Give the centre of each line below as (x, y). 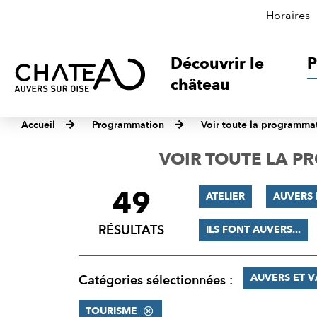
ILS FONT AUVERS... (253, 230)
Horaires (288, 16)
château (201, 85)
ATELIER (225, 196)
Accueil (38, 125)
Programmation (128, 125)
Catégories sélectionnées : (155, 281)
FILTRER (108, 195)
